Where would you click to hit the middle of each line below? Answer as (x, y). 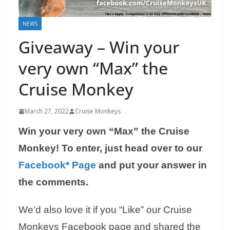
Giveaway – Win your (99, 47)
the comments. (53, 182)
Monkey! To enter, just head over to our (110, 148)
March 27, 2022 (47, 111)
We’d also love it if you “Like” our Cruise (105, 210)
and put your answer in (151, 165)
